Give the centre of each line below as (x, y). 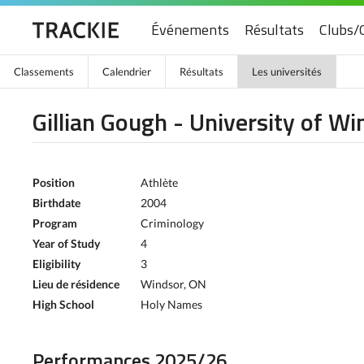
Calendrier (127, 71)
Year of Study (66, 243)
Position (54, 182)
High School (63, 304)
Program (55, 223)
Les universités (287, 71)
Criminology (172, 223)
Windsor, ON (173, 284)
